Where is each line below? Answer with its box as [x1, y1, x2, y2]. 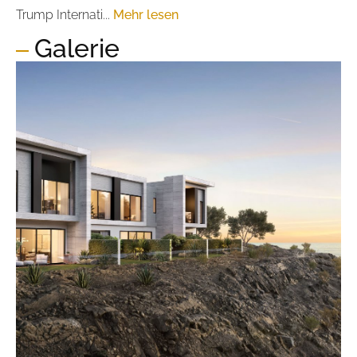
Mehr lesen [113, 7, 178, 22]
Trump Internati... [16, 7, 113, 22]
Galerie [34, 33, 120, 64]
